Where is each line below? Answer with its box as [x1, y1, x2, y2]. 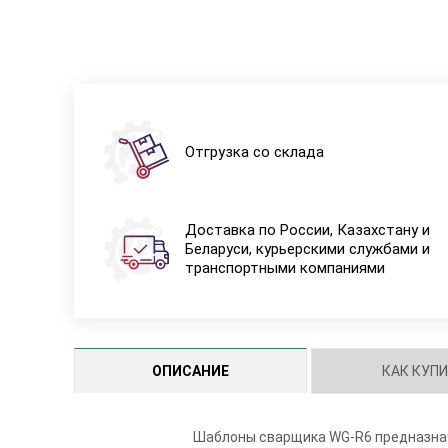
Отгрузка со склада [184, 143, 324, 162]
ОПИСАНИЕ [151, 362, 229, 379]
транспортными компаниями [184, 259, 385, 278]
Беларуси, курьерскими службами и [184, 240, 430, 259]
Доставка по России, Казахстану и [184, 221, 430, 240]
